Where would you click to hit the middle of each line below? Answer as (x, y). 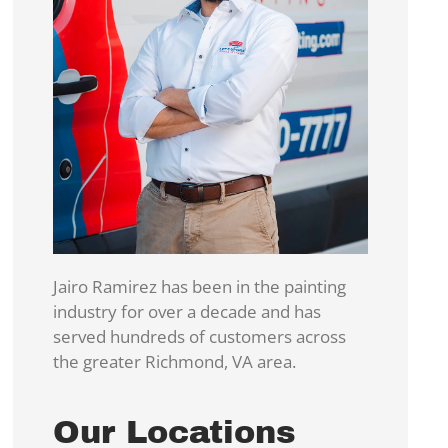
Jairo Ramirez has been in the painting (200, 287)
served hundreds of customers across (200, 337)
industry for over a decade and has (187, 312)
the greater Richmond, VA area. (175, 362)
